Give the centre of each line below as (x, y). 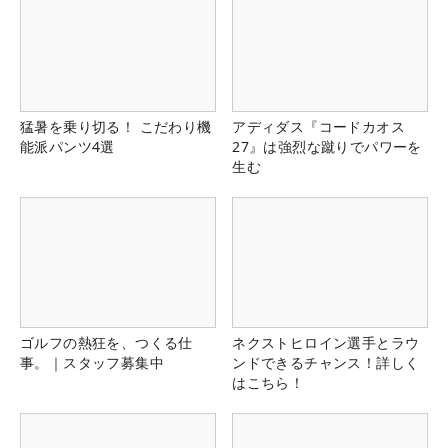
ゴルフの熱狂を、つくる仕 (106, 342)
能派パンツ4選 (67, 146)
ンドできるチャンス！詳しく (326, 362)
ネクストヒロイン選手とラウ (326, 342)
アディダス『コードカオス (318, 126)
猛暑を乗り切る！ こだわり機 (116, 126)
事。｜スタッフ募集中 (92, 362)
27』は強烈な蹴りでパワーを (327, 146)
